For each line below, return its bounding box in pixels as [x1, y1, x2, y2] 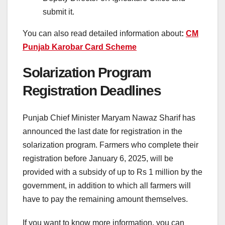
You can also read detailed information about [23, 29, 181, 38]
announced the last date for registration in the [23, 127, 182, 136]
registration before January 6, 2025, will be [23, 154, 173, 163]
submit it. [43, 7, 74, 16]
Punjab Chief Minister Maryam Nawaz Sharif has [23, 114, 195, 123]
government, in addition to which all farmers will [23, 181, 191, 190]
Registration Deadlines [23, 82, 164, 98]
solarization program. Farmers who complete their [23, 141, 198, 150]
